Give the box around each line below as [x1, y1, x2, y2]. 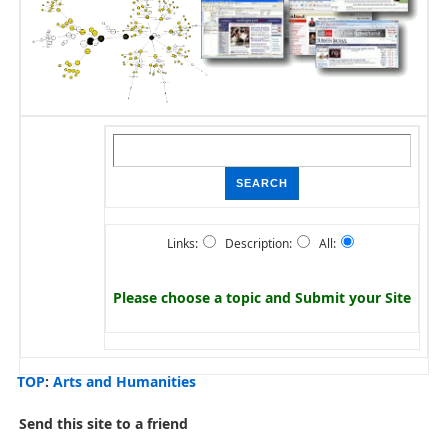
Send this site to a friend [19, 413, 188, 433]
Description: [219, 234, 292, 252]
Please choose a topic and [113, 287, 295, 307]
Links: [167, 234, 198, 252]
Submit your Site [295, 287, 411, 307]
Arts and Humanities [53, 371, 196, 391]
